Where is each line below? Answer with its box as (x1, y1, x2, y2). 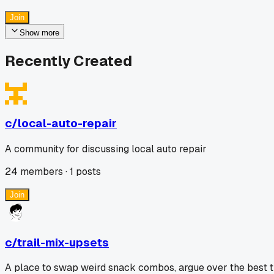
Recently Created (5, 51, 132, 70)
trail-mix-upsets (17, 234, 109, 250)
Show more (20, 28, 59, 37)
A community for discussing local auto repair (5, 143, 207, 155)
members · (18, 165, 70, 178)
